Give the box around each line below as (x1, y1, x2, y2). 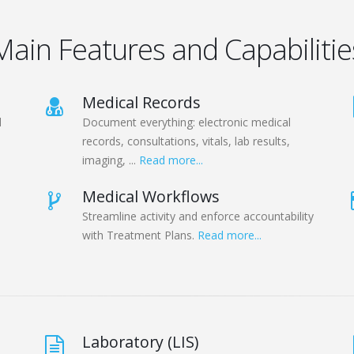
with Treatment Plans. (82, 228, 198, 243)
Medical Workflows (82, 186, 220, 208)
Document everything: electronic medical (82, 115, 291, 130)
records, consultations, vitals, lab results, (82, 134, 290, 149)
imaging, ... (82, 153, 139, 168)
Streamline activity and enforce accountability (82, 209, 314, 224)
